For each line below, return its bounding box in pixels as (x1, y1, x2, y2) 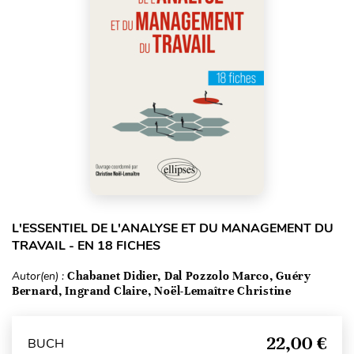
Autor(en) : (12, 269, 67, 284)
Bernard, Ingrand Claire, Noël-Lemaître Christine (12, 284, 292, 299)
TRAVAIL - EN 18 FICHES (12, 237, 160, 255)
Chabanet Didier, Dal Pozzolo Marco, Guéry (67, 269, 311, 284)
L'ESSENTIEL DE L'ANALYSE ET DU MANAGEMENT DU (12, 220, 333, 238)
